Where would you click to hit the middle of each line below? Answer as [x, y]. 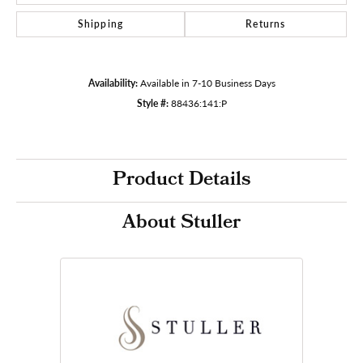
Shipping [100, 23]
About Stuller [181, 223]
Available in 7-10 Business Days [207, 82]
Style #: [152, 102]
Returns [266, 23]
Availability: [113, 82]
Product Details [181, 180]
